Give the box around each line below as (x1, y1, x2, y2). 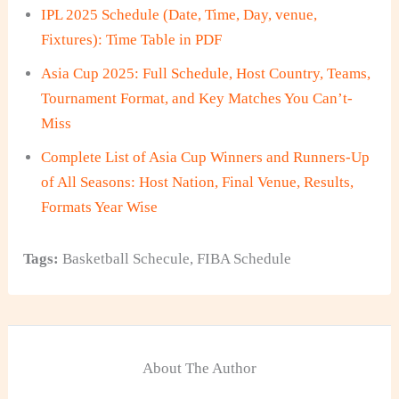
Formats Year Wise (41, 199, 159, 216)
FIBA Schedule (197, 250, 292, 267)
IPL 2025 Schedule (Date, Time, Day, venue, (41, 6, 318, 23)
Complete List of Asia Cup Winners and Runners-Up (41, 149, 370, 166)
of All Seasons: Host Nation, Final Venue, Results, (41, 174, 354, 191)
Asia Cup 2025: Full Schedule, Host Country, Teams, (41, 65, 371, 82)
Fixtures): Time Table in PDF (41, 31, 223, 48)
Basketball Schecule (62, 250, 191, 267)
